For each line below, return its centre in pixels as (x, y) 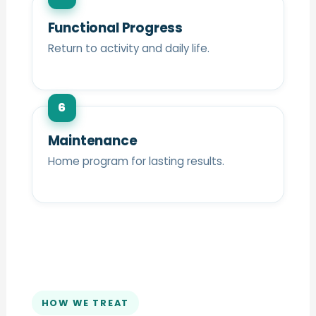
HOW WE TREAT (85, 303)
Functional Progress (115, 28)
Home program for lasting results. (136, 162)
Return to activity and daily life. (128, 48)
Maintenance (92, 141)
